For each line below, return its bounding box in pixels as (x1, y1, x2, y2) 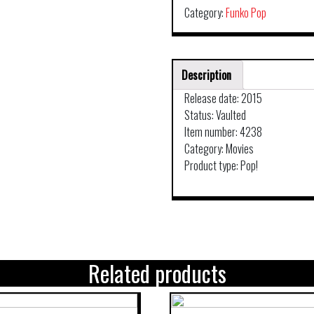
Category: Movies (184, 140, 254, 157)
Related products (88, 257, 226, 290)
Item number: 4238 (184, 123, 263, 140)
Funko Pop (226, 4, 267, 21)
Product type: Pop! (184, 157, 259, 174)
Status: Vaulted (184, 107, 247, 123)
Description (182, 67, 232, 83)
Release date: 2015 (184, 90, 263, 107)
